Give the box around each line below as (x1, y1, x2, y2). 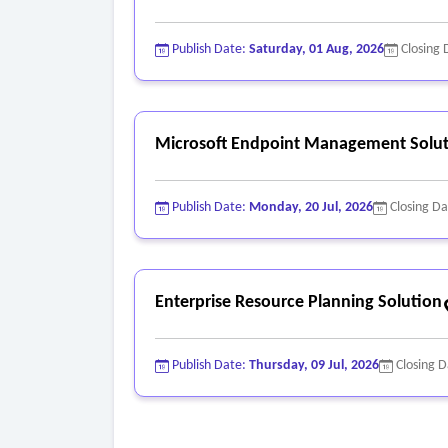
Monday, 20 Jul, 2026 (249, 200, 373, 216)
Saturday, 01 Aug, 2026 (249, 42, 384, 58)
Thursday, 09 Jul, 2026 (249, 358, 379, 374)
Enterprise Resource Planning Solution (155, 293, 442, 313)
